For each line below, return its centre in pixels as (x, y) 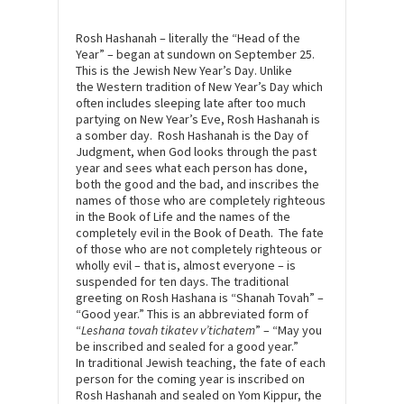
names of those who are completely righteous (201, 201)
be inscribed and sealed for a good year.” (187, 347)
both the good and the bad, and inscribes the (197, 184)
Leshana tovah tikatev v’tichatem (168, 331)
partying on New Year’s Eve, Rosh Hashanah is (198, 119)
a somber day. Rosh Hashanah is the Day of (192, 136)
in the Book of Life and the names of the (183, 217)
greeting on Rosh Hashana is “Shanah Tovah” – (200, 298)
